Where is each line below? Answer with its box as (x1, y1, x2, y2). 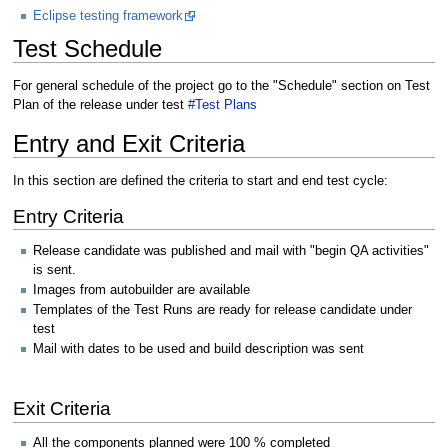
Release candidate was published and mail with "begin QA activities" (33, 243, 429, 258)
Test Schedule (12, 35, 162, 63)
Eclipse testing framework (33, 8, 183, 23)
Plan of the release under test (12, 98, 188, 113)
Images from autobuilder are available (33, 282, 250, 297)
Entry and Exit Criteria (12, 129, 245, 157)
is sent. (33, 262, 76, 277)
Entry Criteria (12, 205, 124, 227)
